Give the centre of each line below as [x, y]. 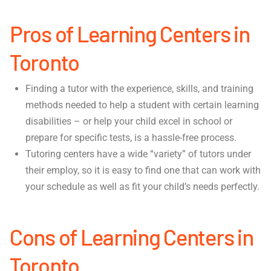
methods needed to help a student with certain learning [142, 105]
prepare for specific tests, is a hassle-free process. [131, 138]
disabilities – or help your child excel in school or [129, 122]
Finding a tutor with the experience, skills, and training [140, 89]
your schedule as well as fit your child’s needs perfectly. [143, 187]
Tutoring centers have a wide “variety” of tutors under [139, 154]
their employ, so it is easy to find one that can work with [143, 171]
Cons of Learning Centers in [132, 236]
